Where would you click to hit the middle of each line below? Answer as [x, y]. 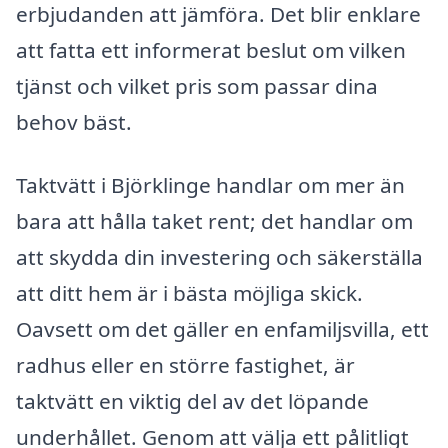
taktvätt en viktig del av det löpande [192, 401]
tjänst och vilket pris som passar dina [197, 85]
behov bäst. [74, 121]
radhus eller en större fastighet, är [185, 365]
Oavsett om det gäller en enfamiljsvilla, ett [222, 329]
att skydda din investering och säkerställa [219, 257]
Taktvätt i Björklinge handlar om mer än [210, 185]
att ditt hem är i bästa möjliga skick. [189, 293]
